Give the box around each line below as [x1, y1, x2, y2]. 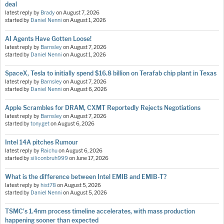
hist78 [40, 182, 56, 189]
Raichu [40, 147, 57, 154]
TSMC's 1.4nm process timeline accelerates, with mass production [5, 207, 195, 215]
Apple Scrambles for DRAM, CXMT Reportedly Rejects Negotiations [5, 104, 200, 112]
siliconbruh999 [30, 155, 68, 162]
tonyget [30, 120, 49, 127]
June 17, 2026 [76, 155, 108, 162]
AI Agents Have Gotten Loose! [5, 35, 91, 43]
